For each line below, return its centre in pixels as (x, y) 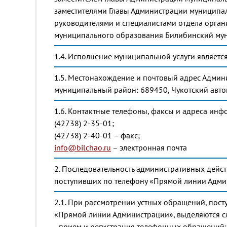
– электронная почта (149, 147)
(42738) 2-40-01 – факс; (97, 135)
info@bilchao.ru (83, 147)
